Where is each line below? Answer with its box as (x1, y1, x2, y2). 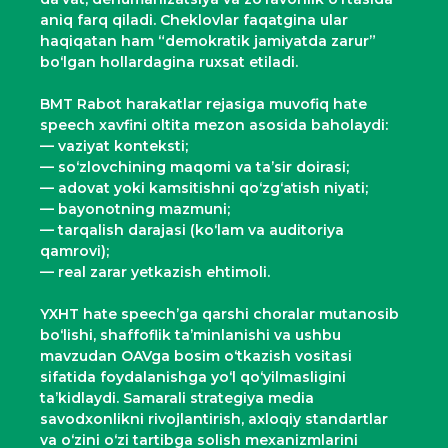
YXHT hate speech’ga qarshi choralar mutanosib (40, 304, 399, 323)
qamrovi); (40, 241, 109, 260)
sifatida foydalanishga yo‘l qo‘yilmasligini (40, 367, 346, 386)
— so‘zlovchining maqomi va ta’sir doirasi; (40, 157, 349, 176)
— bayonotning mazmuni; (40, 199, 230, 218)
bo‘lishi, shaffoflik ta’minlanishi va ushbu (40, 325, 341, 344)
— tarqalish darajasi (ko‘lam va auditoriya (40, 220, 344, 239)
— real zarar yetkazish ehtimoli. (40, 262, 270, 281)
